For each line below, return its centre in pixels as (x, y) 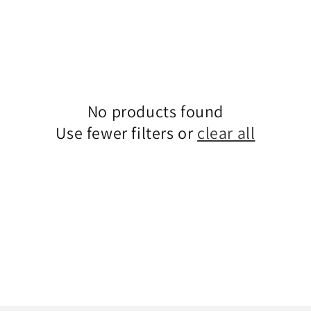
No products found (155, 111)
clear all (226, 133)
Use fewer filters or (127, 133)
